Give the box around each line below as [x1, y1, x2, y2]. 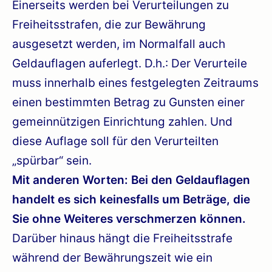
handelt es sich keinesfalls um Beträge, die [12, 192, 250, 206]
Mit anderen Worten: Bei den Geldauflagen [12, 172, 250, 187]
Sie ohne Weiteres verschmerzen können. [12, 211, 246, 226]
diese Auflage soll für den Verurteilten [12, 134, 219, 148]
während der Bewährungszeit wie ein [12, 250, 212, 265]
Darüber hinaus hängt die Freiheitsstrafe [12, 231, 233, 245]
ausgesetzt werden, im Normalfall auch [12, 36, 225, 51]
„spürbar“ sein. [12, 153, 92, 168]
